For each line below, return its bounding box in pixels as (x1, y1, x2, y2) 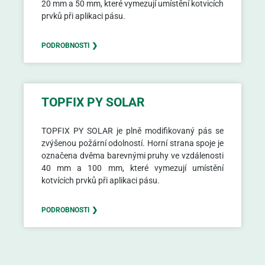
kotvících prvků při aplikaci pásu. (41, 176, 160, 185)
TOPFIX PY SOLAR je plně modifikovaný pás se (41, 126, 224, 135)
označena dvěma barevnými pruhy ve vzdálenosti (41, 151, 224, 160)
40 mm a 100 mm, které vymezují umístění (41, 163, 224, 173)
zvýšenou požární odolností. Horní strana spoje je (41, 138, 224, 148)
